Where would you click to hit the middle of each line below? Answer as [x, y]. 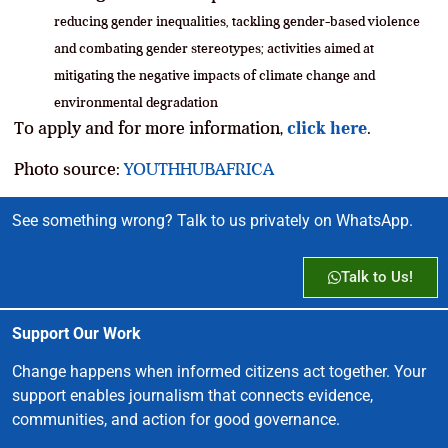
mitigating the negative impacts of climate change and [214, 75]
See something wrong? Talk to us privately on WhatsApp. [212, 220]
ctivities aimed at [324, 48]
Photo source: [69, 168]
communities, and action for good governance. [176, 419]
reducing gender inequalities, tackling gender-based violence [237, 21]
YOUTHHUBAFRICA [199, 168]
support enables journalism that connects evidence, [192, 395]
